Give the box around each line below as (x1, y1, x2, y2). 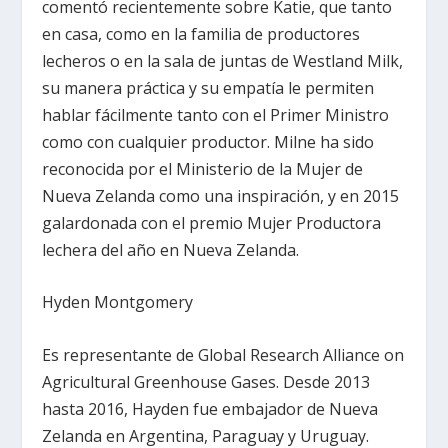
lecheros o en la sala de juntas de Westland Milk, (42, 49, 404, 72)
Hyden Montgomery (42, 291, 194, 314)
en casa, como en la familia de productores (42, 22, 361, 45)
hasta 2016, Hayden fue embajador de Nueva (42, 397, 379, 420)
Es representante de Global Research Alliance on (42, 343, 405, 366)
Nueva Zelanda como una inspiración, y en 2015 (42, 184, 400, 207)
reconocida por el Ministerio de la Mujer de (42, 157, 364, 180)
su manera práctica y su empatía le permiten (42, 76, 375, 99)
